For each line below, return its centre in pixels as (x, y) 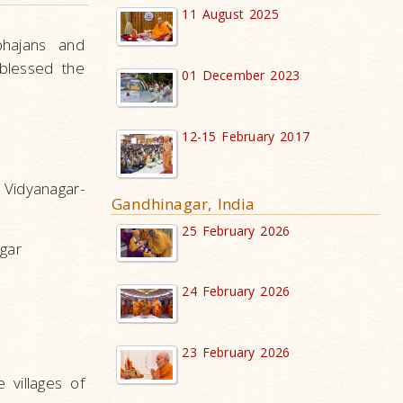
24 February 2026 (236, 291)
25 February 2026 (236, 230)
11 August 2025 (230, 14)
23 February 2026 (236, 353)
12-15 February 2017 (246, 136)
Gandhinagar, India (184, 203)
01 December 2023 (241, 76)
